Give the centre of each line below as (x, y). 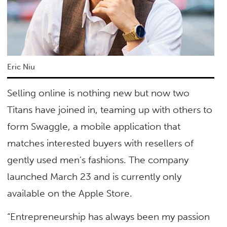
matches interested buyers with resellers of (101, 143)
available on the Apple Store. (70, 194)
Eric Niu (21, 67)
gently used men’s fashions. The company (98, 160)
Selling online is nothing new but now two (99, 93)
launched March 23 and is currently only (94, 177)
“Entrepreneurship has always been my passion (109, 216)
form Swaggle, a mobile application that (94, 127)
